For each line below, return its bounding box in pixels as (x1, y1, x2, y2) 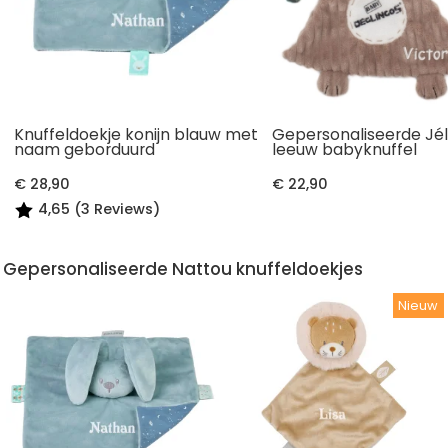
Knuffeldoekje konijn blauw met (14, 123, 259, 145)
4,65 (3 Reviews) (38, 199, 161, 220)
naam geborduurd (14, 138, 156, 160)
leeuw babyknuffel (272, 138, 418, 160)
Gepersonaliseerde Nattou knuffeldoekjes (3, 256, 364, 281)
